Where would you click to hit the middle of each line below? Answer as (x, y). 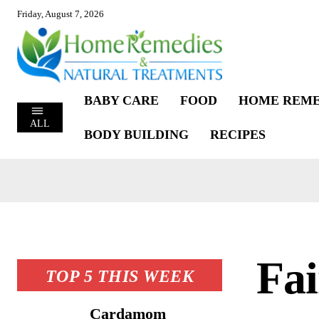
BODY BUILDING (136, 134)
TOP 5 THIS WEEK (120, 276)
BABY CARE (121, 100)
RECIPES (237, 134)
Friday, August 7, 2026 (61, 14)
